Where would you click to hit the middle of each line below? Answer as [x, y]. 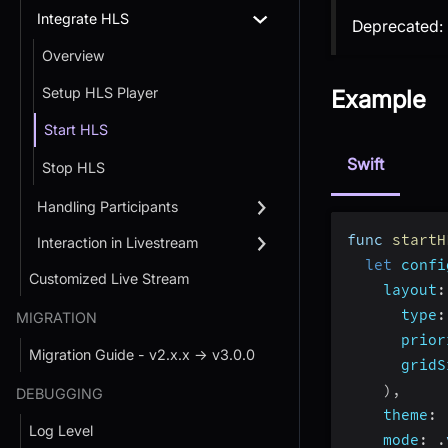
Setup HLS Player [100, 93]
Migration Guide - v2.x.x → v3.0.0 [142, 354]
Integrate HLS [83, 19]
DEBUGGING [59, 393]
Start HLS [76, 130]
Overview [73, 56]
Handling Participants [107, 206]
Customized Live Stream [109, 278]
